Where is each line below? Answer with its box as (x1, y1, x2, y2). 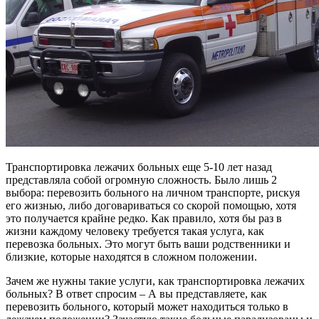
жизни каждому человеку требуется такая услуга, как (6, 224, 264, 237)
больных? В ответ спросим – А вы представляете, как (6, 287, 267, 300)
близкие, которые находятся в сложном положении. (6, 250, 257, 263)
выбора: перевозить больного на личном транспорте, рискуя (6, 186, 300, 199)
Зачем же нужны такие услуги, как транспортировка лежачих (6, 274, 305, 287)
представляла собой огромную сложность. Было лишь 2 (6, 173, 277, 186)
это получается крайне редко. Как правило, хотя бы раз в (6, 211, 282, 224)
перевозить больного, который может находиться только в (6, 300, 288, 313)
